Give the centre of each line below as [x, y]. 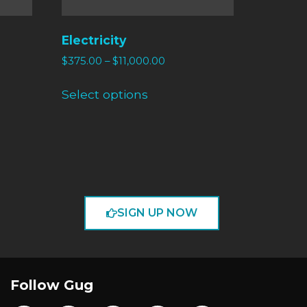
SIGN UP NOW [158, 212]
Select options [105, 94]
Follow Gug [52, 285]
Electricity [94, 40]
